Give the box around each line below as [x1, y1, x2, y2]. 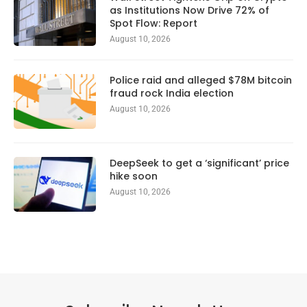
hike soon [110, 169, 158, 183]
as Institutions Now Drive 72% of [110, 3, 269, 17]
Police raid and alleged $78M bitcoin [110, 73, 292, 87]
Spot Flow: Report [110, 16, 197, 30]
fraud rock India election [110, 86, 234, 100]
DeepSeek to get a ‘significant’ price [110, 156, 289, 170]
